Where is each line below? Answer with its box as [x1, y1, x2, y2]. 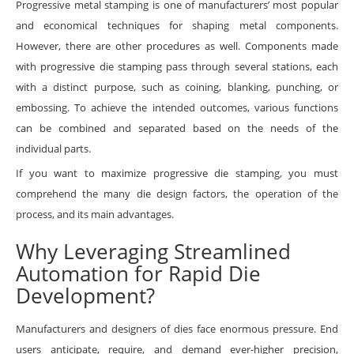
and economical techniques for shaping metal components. [16, 17, 338, 32]
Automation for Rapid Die [16, 258, 261, 288]
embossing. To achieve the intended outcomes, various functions [16, 100, 338, 115]
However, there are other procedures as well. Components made [16, 38, 338, 53]
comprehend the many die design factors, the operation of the [16, 186, 338, 201]
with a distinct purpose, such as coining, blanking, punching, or [16, 79, 338, 94]
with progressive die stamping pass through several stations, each [16, 58, 338, 73]
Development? [16, 281, 160, 310]
